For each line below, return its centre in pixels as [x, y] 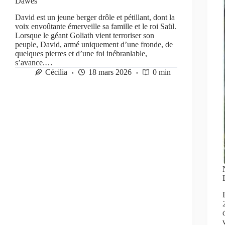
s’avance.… [34, 62]
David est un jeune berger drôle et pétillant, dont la [95, 17]
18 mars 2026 [110, 72]
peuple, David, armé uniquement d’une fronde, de [94, 44]
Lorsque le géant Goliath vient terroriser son [85, 35]
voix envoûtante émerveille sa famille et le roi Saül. [96, 26]
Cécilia [56, 72]
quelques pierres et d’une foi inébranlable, [81, 53]
